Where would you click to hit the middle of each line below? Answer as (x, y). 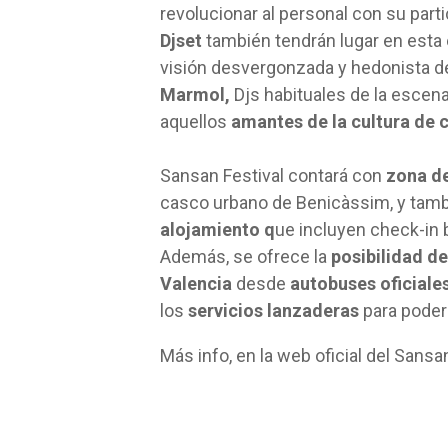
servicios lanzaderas (275, 310)
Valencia (198, 283)
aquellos (195, 121)
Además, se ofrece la (245, 256)
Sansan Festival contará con (273, 175)
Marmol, (195, 94)
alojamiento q (217, 229)
